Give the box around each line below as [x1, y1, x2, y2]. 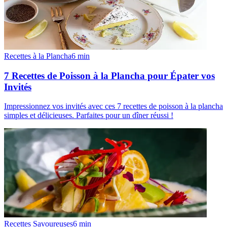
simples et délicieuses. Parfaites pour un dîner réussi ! [4, 111, 173, 120]
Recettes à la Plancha [4, 51, 71, 60]
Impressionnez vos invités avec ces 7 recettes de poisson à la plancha [4, 102, 223, 111]
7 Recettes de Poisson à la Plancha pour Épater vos [4, 70, 215, 81]
